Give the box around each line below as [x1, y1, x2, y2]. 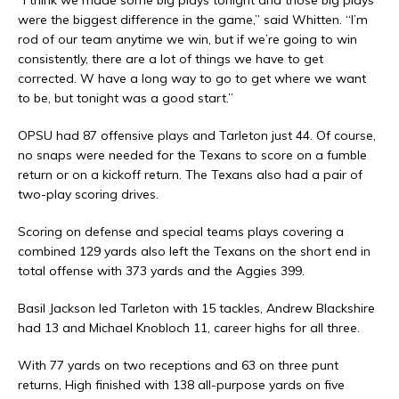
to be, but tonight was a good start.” [18, 90, 233, 107]
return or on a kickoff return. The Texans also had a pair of [18, 167, 362, 183]
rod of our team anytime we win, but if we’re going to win [18, 31, 357, 48]
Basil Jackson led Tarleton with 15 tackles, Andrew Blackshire [18, 300, 375, 317]
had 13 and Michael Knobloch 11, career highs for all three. [18, 320, 360, 337]
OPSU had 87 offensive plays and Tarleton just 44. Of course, [18, 127, 376, 144]
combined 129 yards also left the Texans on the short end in [18, 243, 370, 260]
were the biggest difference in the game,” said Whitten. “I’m [18, 12, 368, 28]
